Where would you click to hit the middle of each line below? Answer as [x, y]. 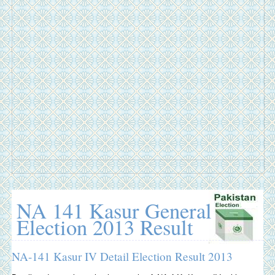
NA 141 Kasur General [114, 210]
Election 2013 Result [105, 227]
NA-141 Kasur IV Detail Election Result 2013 [122, 256]
